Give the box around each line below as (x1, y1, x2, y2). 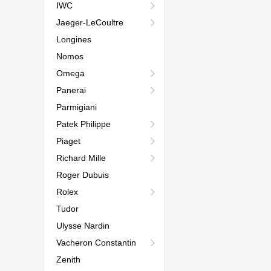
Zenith (56, 255, 80, 264)
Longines (56, 34, 91, 44)
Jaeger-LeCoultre (56, 18, 123, 27)
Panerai (56, 85, 86, 95)
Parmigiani (56, 102, 97, 112)
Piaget (56, 136, 80, 146)
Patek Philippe (56, 119, 111, 129)
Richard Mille (56, 153, 106, 163)
